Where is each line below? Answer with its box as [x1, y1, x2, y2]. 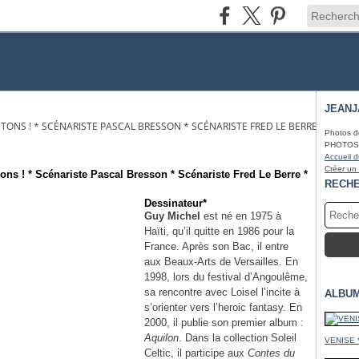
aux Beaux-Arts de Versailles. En [144, 256, 298, 268]
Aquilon [144, 332, 179, 344]
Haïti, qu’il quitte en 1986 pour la [144, 225, 294, 237]
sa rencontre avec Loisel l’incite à [144, 286, 300, 298]
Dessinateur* [144, 197, 207, 209]
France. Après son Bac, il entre [144, 240, 288, 252]
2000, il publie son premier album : [144, 317, 304, 329]
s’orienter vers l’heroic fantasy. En [144, 301, 302, 313]
